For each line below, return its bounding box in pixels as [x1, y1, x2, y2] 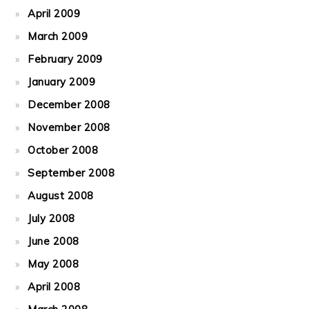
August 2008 [28, 189, 94, 202]
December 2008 [28, 98, 110, 111]
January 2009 [28, 75, 96, 88]
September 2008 [28, 166, 115, 179]
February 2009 [28, 52, 103, 66]
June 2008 [28, 235, 79, 248]
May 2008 [28, 257, 79, 270]
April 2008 [28, 280, 81, 293]
